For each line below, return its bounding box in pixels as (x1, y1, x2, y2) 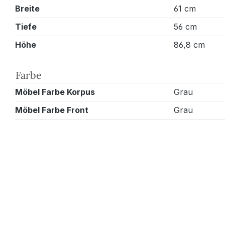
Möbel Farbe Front (15, 104, 88, 115)
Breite (15, 3, 40, 14)
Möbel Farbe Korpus (15, 86, 95, 97)
